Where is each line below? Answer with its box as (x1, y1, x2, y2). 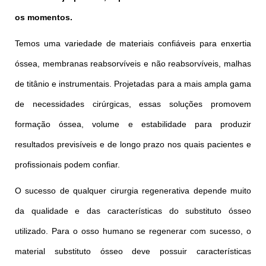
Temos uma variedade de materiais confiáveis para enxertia (15, 38, 251, 48)
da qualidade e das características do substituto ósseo (15, 205, 251, 216)
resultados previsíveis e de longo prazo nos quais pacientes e (15, 139, 251, 149)
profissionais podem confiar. (15, 159, 120, 169)
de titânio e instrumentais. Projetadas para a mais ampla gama (15, 78, 251, 88)
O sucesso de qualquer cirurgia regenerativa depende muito (15, 185, 251, 195)
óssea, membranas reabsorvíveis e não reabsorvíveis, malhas (15, 58, 251, 68)
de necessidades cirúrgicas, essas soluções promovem (15, 99, 251, 109)
